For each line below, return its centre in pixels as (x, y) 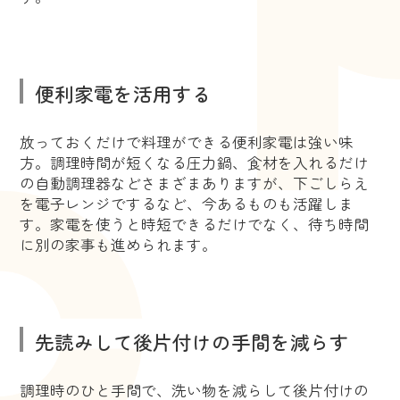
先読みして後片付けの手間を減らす (192, 341)
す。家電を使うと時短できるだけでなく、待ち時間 (195, 224)
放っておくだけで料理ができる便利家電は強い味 (187, 142)
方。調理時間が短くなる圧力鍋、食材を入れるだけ (195, 162)
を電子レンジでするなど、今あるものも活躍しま (187, 203)
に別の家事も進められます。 (119, 244)
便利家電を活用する (123, 93)
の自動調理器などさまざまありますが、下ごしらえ (195, 183)
